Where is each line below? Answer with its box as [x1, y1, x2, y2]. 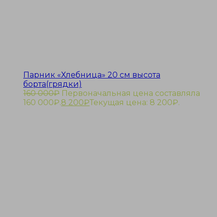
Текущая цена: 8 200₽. [90, 98, 180, 108]
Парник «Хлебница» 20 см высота [23, 70, 160, 80]
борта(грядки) [23, 79, 82, 89]
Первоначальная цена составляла [62, 89, 200, 98]
